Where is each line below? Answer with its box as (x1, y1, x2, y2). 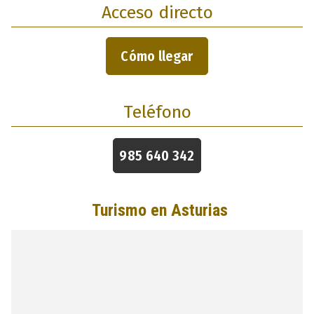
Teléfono (123, 101, 191, 123)
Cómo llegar (121, 47, 193, 64)
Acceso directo (101, 1, 213, 23)
